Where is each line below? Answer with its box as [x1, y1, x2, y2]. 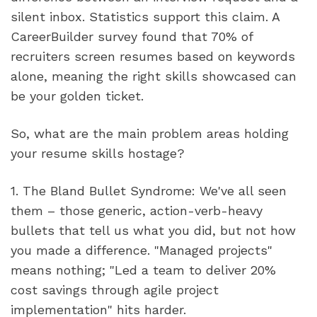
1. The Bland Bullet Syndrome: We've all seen [11, 183, 287, 198]
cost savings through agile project [11, 282, 219, 297]
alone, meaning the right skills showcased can [11, 68, 296, 83]
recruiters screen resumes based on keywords [11, 48, 295, 64]
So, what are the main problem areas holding [11, 125, 289, 141]
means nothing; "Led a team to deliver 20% [11, 262, 276, 277]
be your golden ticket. [11, 88, 144, 103]
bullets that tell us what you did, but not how [11, 222, 296, 238]
